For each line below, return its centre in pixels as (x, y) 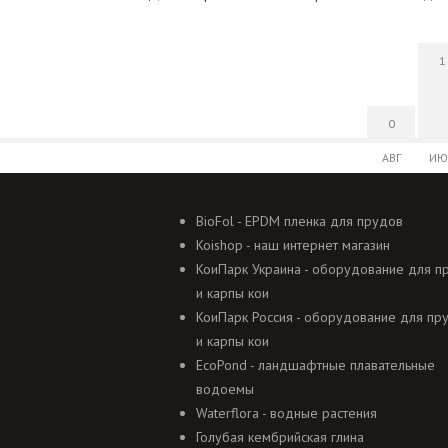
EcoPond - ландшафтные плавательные (315, 364)
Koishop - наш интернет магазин (292, 244)
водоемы (224, 388)
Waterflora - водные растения (286, 412)
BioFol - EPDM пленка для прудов (299, 220)
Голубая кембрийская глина (279, 436)
